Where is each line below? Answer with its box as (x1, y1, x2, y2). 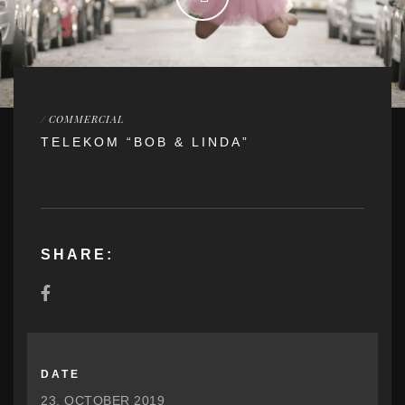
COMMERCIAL (49, 111, 124, 126)
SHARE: (41, 246, 114, 262)
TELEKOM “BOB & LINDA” (41, 134, 250, 149)
